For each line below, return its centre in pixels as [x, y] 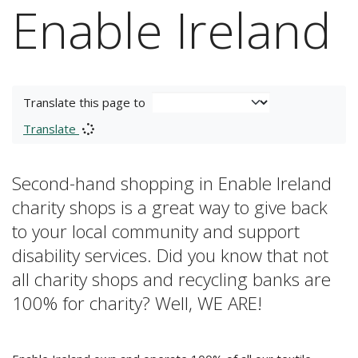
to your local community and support [156, 231]
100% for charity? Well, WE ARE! [137, 303]
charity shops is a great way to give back [170, 207]
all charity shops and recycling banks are [171, 279]
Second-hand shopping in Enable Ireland [172, 183]
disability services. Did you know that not [170, 255]
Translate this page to [84, 102]
